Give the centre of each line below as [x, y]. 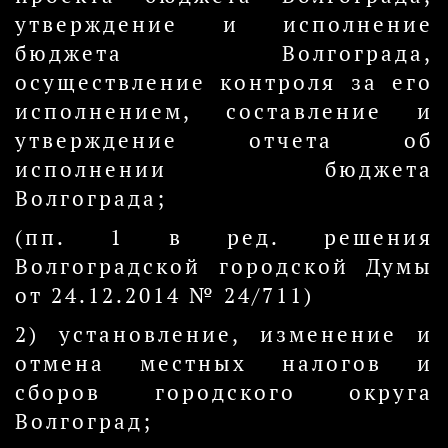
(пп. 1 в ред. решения [224, 237]
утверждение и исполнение [224, 24]
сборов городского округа [224, 392]
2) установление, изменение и [224, 334]
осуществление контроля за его [224, 82]
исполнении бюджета [224, 169]
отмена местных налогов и [224, 363]
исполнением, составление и [224, 111]
